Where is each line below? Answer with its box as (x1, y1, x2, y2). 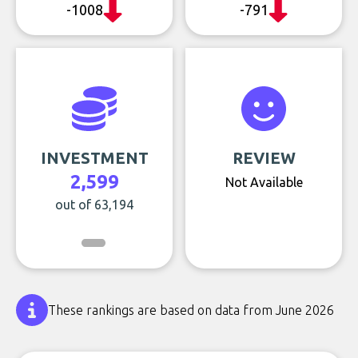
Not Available (225, 175, 303, 189)
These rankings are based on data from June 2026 (48, 303, 334, 317)
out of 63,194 (55, 197, 133, 212)
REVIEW (232, 149, 296, 167)
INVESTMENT (40, 149, 149, 167)
